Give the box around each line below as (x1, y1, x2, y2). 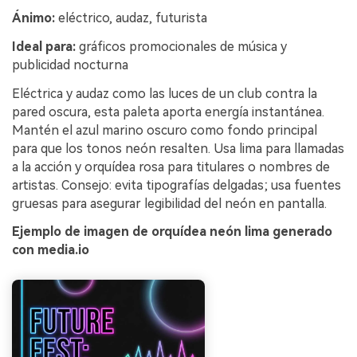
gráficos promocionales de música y (76, 38, 287, 54)
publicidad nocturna (12, 57, 128, 73)
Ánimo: (12, 10, 55, 26)
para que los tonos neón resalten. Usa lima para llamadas (12, 140, 344, 156)
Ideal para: (12, 38, 76, 54)
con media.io (12, 242, 89, 258)
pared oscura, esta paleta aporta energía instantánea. (12, 104, 324, 120)
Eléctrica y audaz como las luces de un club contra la (12, 85, 317, 101)
